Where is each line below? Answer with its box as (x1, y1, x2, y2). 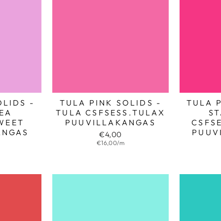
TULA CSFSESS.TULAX (56, 107, 165, 117)
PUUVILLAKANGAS (65, 117, 156, 127)
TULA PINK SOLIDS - (59, 97, 162, 108)
